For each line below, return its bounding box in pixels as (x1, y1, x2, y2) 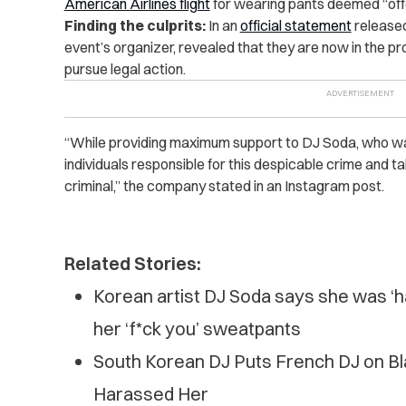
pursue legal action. (63, 60, 186, 79)
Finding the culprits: (63, 16, 206, 35)
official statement (239, 16, 352, 35)
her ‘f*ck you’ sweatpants (92, 317, 301, 341)
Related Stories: (63, 252, 201, 275)
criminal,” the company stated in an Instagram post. (63, 177, 384, 196)
